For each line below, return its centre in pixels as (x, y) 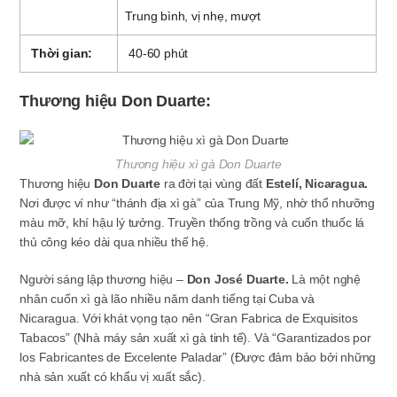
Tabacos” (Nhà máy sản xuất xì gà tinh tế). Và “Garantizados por (195, 338)
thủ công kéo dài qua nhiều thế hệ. (114, 242)
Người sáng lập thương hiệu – (103, 280)
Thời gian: (60, 54)
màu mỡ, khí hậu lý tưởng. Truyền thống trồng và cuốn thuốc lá (192, 223)
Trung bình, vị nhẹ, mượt (193, 16)
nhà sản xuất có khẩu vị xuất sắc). (113, 377)
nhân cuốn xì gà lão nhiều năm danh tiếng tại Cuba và (167, 299)
